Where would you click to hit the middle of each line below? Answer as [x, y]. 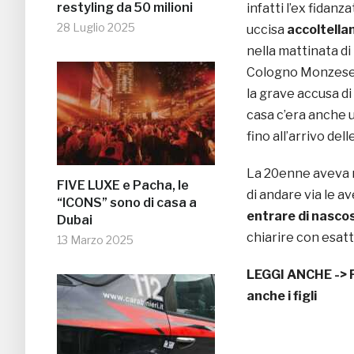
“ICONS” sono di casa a [127, 203]
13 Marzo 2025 [95, 240]
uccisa [267, 30]
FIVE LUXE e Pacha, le [123, 186]
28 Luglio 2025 [96, 28]
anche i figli [282, 296]
